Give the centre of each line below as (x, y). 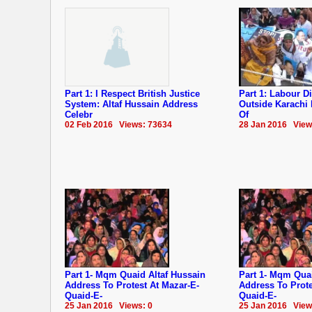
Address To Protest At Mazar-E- (132, 285)
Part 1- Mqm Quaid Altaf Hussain (135, 274)
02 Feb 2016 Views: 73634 (118, 124)
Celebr (79, 114)
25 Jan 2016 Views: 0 (109, 305)
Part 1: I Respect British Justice (132, 93)
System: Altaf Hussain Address (131, 104)
